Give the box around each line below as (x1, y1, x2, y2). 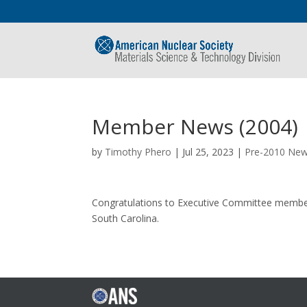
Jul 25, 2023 (182, 145, 234, 158)
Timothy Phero (105, 145, 172, 158)
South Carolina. (92, 212, 160, 225)
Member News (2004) (92, 112, 299, 140)
